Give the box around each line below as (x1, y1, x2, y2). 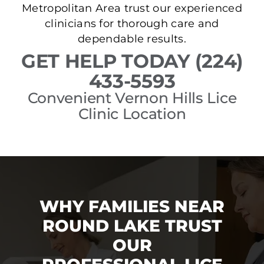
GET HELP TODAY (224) (21, 49, 243, 73)
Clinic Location (78, 105, 186, 123)
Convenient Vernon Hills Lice (27, 89, 237, 107)
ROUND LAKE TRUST (42, 216, 222, 236)
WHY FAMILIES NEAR (39, 196, 225, 217)
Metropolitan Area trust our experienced (22, 2, 242, 15)
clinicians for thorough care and (45, 17, 219, 30)
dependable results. (78, 32, 186, 45)
